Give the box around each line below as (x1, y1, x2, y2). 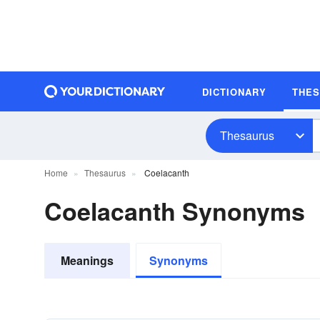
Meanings (61, 252, 114, 269)
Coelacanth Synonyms (44, 194, 305, 228)
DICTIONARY (202, 84, 266, 99)
